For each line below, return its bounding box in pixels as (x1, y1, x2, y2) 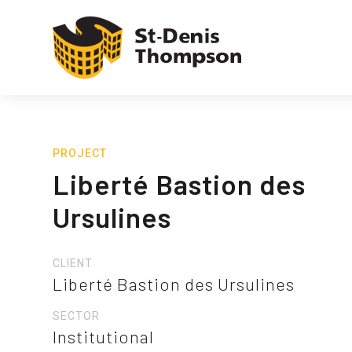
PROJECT (53, 147, 108, 160)
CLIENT (53, 257, 93, 270)
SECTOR (53, 310, 101, 323)
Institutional (53, 326, 155, 347)
